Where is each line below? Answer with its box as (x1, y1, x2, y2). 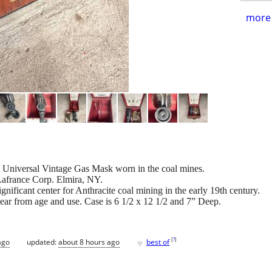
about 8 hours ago (58, 236, 120, 247)
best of (146, 236, 169, 247)
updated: (27, 236, 58, 247)
